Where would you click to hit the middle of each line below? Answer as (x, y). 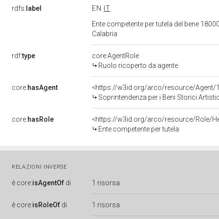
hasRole (41, 119)
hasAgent (43, 88)
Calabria (105, 34)
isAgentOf (48, 183)
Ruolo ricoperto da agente (138, 66)
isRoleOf (46, 205)
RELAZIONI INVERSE (39, 167)
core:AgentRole (115, 56)
